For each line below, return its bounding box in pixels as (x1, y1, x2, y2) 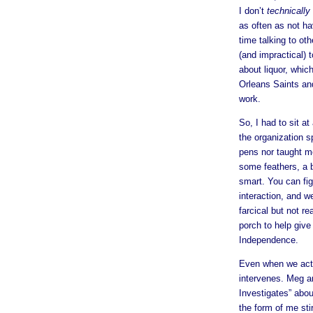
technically (267, 5, 310, 16)
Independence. (239, 234, 298, 245)
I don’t (239, 5, 267, 16)
